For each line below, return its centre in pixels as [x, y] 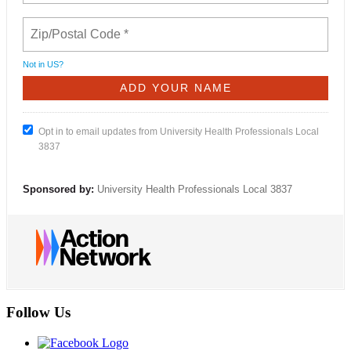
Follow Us [38, 313]
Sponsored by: [58, 189]
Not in [35, 64]
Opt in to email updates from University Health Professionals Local [179, 131]
